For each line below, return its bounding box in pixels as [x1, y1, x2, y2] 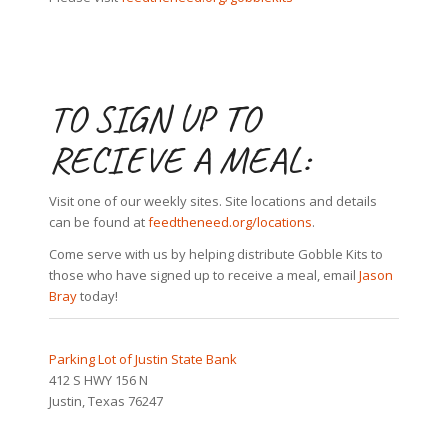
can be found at [48, 212, 148, 231]
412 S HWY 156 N [48, 370, 148, 389]
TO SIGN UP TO [48, 94, 259, 142]
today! [76, 286, 118, 305]
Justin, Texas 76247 [48, 391, 163, 410]
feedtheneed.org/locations [147, 212, 312, 231]
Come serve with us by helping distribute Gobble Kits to [48, 244, 383, 263]
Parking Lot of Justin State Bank [48, 349, 237, 368]
